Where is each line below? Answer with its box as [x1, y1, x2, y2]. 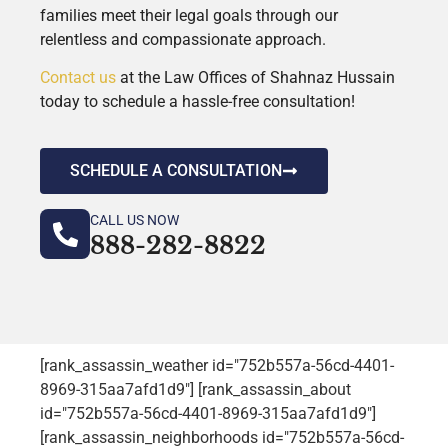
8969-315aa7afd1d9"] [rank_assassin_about [40, 380, 351, 400]
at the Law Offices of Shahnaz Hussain [116, 68, 395, 88]
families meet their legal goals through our [40, 5, 338, 25]
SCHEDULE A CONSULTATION [70, 161, 282, 181]
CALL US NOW [90, 212, 179, 229]
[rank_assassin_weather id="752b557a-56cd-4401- [40, 356, 394, 376]
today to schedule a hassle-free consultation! [40, 92, 355, 112]
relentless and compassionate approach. [40, 29, 330, 49]
